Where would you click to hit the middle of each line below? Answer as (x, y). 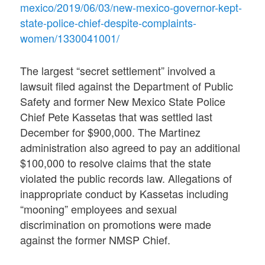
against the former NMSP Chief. (96, 239)
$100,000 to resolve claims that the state (116, 162)
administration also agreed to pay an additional (130, 147)
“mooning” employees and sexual (99, 209)
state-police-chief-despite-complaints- (109, 22)
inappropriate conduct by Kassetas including (125, 193)
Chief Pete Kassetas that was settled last (117, 116)
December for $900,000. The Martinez (111, 132)
